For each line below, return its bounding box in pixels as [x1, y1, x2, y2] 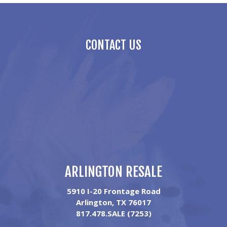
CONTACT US [86, 37, 141, 53]
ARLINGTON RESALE [65, 163, 162, 180]
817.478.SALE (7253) [75, 208, 152, 218]
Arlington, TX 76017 [76, 197, 151, 207]
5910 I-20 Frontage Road [66, 186, 161, 196]
